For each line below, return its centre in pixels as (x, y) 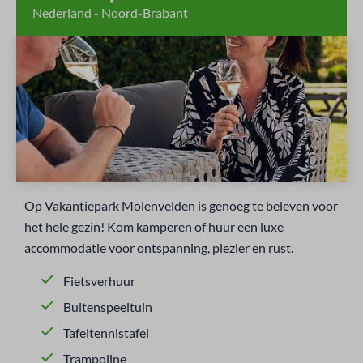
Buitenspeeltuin (108, 307)
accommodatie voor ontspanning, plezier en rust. (159, 248)
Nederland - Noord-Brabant (110, 13)
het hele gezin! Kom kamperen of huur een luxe (154, 226)
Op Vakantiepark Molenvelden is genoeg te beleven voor (181, 205)
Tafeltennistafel (106, 333)
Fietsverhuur (99, 281)
